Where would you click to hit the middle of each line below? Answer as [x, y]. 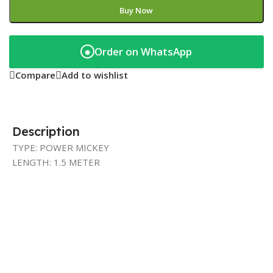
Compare [35, 75]
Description [46, 131]
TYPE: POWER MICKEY [61, 147]
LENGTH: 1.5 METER [56, 162]
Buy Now [136, 10]
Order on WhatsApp [144, 51]
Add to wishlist [95, 75]
